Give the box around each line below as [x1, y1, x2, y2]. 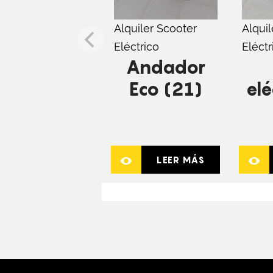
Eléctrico [114, 40, 159, 53]
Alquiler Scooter [114, 21, 197, 35]
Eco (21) [129, 77, 202, 100]
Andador [126, 55, 206, 78]
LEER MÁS [157, 154, 205, 165]
